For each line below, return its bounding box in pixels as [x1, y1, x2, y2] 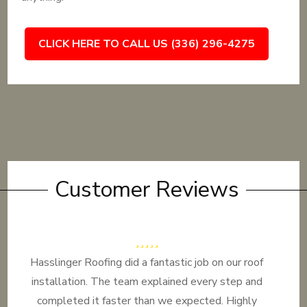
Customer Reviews [54, 175, 239, 204]
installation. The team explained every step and [31, 274, 262, 289]
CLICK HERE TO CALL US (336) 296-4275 [38, 36, 256, 51]
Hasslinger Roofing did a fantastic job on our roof [30, 255, 264, 270]
